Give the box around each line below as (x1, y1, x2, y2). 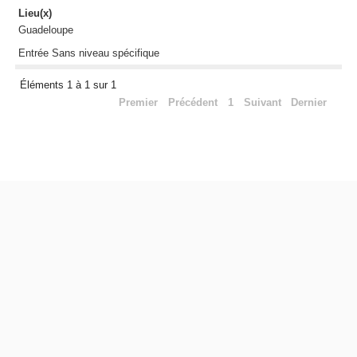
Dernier (291, 96, 328, 109)
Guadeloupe (18, 24, 73, 37)
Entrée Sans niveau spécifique (18, 46, 159, 59)
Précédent (168, 96, 218, 109)
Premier (119, 96, 159, 109)
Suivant (243, 96, 281, 109)
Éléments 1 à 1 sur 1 (20, 79, 120, 92)
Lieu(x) (18, 7, 52, 20)
